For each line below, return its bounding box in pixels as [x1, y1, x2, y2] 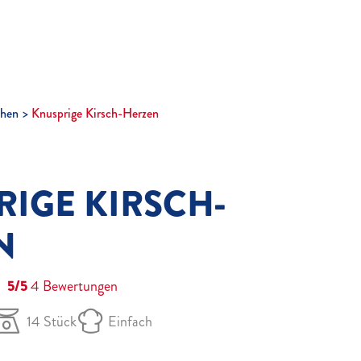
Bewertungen [39, 275, 118, 297]
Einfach [108, 310, 152, 332]
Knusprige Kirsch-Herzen [31, 103, 159, 122]
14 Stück [27, 310, 77, 332]
